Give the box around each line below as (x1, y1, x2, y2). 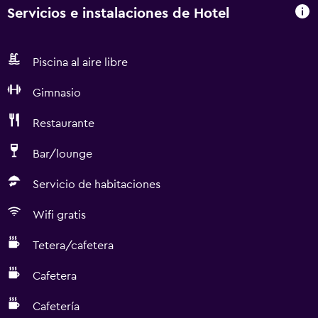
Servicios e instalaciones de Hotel (7, 6, 229, 21)
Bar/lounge (33, 148, 92, 160)
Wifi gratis (33, 209, 86, 221)
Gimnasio (33, 87, 81, 99)
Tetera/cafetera (33, 240, 114, 251)
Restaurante (33, 118, 94, 129)
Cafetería (33, 301, 79, 312)
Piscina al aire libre (33, 57, 128, 68)
